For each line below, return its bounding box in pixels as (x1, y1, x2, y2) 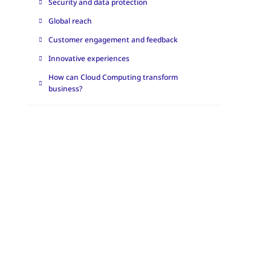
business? (48, 83, 82, 94)
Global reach (48, 16, 92, 27)
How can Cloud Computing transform (48, 72, 178, 83)
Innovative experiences (48, 53, 129, 64)
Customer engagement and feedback (48, 34, 178, 45)
